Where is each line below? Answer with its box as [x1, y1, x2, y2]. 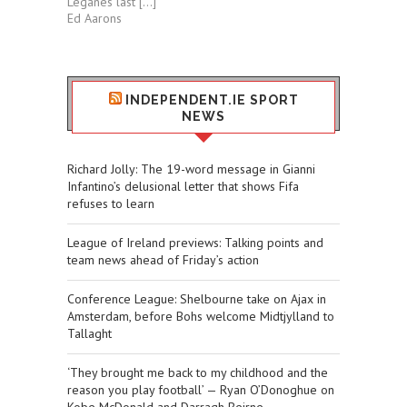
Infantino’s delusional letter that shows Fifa [67, 178, 299, 195]
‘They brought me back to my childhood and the [67, 364, 328, 382]
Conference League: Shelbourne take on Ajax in [67, 291, 326, 308]
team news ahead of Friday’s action [67, 252, 259, 269]
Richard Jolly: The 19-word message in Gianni [67, 161, 315, 178]
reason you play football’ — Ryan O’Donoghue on [67, 382, 334, 399]
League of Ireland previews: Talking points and [67, 234, 323, 252]
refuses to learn [67, 195, 154, 213]
